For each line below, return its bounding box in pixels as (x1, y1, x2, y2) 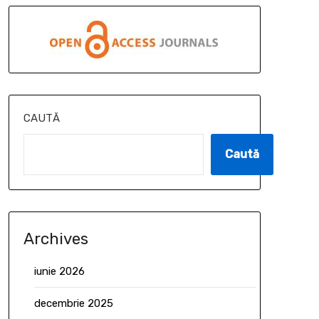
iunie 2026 (33, 264, 85, 278)
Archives (23, 229, 88, 249)
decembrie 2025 (33, 296, 113, 310)
